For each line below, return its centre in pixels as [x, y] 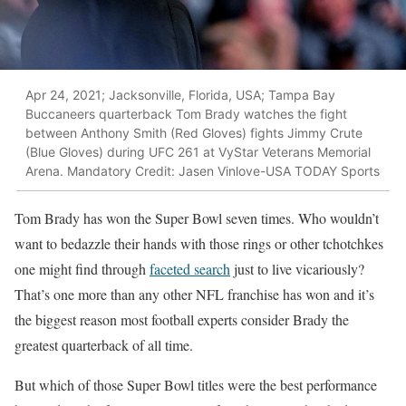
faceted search [190, 268]
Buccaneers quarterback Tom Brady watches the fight [186, 114]
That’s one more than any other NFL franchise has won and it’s [194, 294]
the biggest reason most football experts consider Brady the [182, 319]
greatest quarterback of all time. [104, 344]
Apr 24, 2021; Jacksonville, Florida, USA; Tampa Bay [180, 95]
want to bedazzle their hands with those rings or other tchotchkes [199, 243]
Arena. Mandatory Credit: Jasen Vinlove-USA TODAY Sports [203, 171]
